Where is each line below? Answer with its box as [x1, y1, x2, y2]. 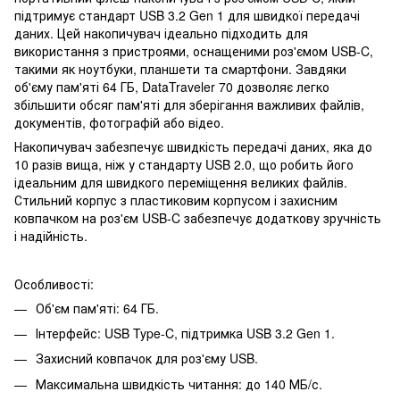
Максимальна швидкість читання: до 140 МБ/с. [36, 374, 322, 393]
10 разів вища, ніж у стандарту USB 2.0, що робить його [14, 154, 354, 173]
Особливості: [14, 274, 94, 293]
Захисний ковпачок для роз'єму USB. [36, 349, 258, 368]
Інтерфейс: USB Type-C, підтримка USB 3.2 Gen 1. [36, 323, 335, 342]
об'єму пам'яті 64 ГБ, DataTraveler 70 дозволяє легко [14, 77, 329, 96]
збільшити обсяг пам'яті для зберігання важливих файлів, [14, 95, 364, 113]
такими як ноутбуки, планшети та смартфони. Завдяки [14, 59, 346, 78]
